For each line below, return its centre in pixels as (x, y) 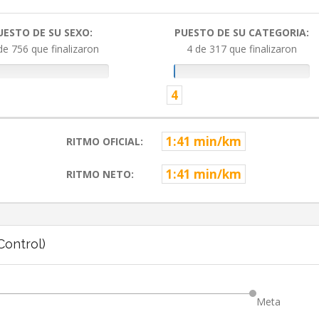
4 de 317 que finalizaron (242, 49)
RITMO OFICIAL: (104, 142)
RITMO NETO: (100, 174)
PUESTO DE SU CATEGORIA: (242, 33)
